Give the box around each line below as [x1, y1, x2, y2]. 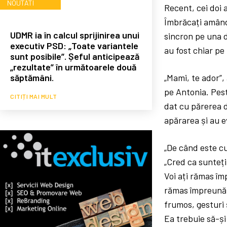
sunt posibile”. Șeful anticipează [10, 50, 139, 62]
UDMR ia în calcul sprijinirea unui [10, 29, 139, 41]
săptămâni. [10, 71, 54, 83]
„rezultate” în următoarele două [10, 61, 136, 72]
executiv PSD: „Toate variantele [10, 40, 138, 51]
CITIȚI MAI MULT [10, 92, 57, 100]
